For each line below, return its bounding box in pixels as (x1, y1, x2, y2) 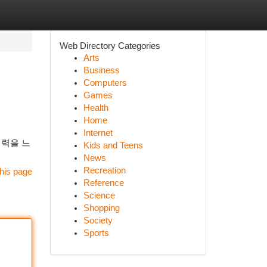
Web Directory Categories (59, 41, 160, 51)
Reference (83, 178, 124, 188)
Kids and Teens (83, 141, 143, 150)
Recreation (83, 166, 126, 175)
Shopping (83, 203, 120, 213)
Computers (83, 78, 127, 88)
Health (83, 103, 108, 113)
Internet (83, 128, 113, 138)
